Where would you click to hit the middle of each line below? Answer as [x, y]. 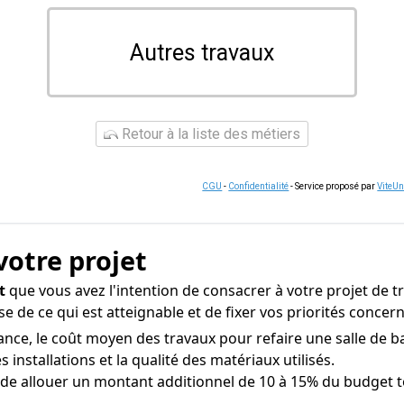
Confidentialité [259, 186]
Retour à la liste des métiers [209, 134]
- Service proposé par [333, 186]
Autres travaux [202, 52]
